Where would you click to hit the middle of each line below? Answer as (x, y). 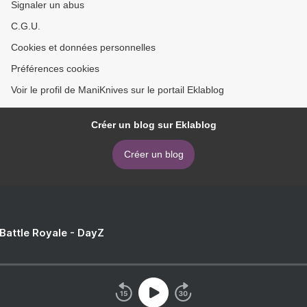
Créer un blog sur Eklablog (153, 125)
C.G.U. (26, 26)
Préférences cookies (55, 69)
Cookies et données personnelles (83, 48)
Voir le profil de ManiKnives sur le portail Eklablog (118, 90)
